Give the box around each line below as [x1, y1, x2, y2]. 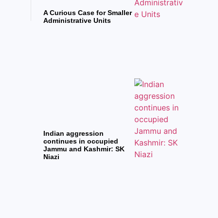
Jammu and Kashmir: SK [43, 145, 125, 153]
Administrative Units [43, 17, 111, 25]
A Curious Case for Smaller [43, 9, 132, 17]
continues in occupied [43, 137, 119, 145]
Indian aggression [43, 129, 104, 138]
